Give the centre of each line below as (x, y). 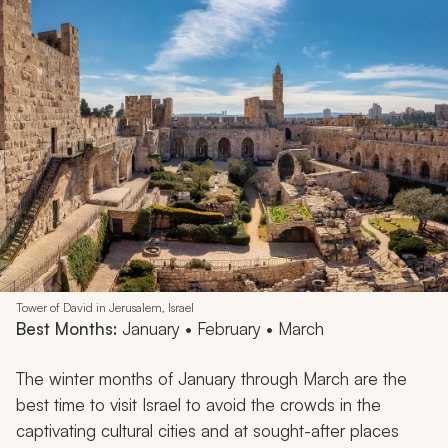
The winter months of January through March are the (211, 378)
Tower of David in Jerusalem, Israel (105, 307)
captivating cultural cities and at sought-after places (207, 430)
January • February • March (220, 328)
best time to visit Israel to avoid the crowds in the (198, 404)
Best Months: (66, 328)
